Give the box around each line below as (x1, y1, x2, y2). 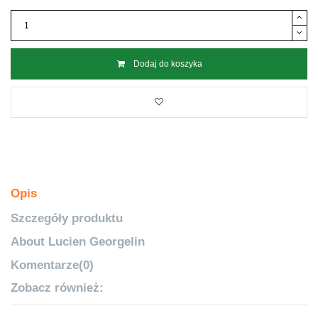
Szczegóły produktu (11, 211, 123, 226)
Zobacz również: (11, 280, 104, 295)
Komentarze (11, 257, 79, 272)
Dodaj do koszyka (133, 59, 202, 70)
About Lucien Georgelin (11, 234, 145, 248)
